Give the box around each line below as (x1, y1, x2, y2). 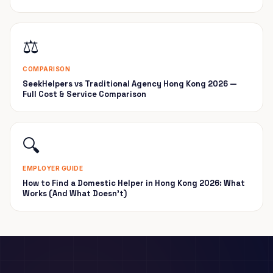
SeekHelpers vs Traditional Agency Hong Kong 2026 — (23, 79, 237, 89)
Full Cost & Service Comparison (23, 89, 146, 99)
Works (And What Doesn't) (23, 188, 127, 199)
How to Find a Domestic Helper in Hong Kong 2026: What (23, 178, 245, 188)
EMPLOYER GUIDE (23, 165, 83, 172)
